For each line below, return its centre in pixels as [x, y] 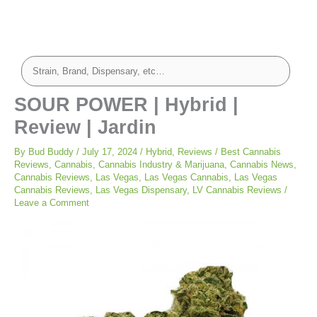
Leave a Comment [52, 203]
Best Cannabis [251, 152]
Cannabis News [262, 165]
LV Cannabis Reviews [237, 190]
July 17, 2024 [111, 152]
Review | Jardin [85, 127]
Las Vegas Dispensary [141, 190]
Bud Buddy [52, 152]
